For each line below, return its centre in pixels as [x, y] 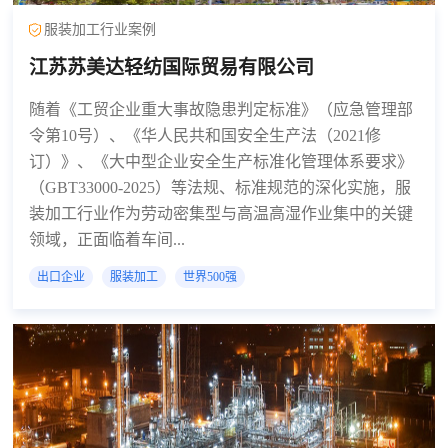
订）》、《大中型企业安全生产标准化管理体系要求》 [221, 161]
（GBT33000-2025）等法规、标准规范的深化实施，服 [220, 187]
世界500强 [210, 276]
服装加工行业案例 [100, 30]
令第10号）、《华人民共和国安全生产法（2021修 [205, 135]
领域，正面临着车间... [107, 239]
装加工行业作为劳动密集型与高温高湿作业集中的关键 [221, 213]
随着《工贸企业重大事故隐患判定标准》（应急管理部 [221, 109]
